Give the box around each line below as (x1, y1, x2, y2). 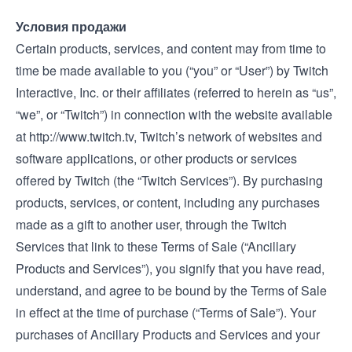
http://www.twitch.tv (29, 127, 134, 145)
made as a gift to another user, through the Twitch (16, 215, 287, 233)
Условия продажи (16, 17, 126, 35)
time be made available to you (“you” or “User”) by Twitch (16, 61, 328, 79)
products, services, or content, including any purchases (16, 193, 320, 211)
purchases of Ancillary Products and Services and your (16, 325, 320, 343)
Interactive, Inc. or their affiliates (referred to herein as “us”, (16, 83, 336, 101)
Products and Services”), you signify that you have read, (16, 259, 324, 277)
